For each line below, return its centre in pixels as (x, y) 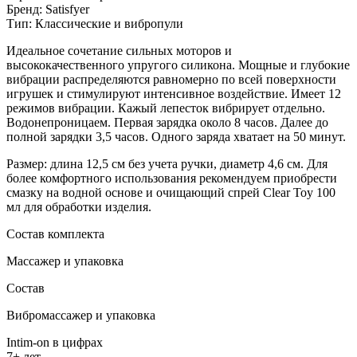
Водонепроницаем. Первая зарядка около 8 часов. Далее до (167, 122)
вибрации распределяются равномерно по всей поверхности (171, 79)
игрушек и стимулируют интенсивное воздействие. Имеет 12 (174, 93)
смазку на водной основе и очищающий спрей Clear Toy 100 (171, 192)
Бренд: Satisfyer (48, 9)
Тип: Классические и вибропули (95, 23)
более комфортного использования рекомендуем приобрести (172, 178)
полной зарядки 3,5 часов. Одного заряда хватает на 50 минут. (176, 136)
